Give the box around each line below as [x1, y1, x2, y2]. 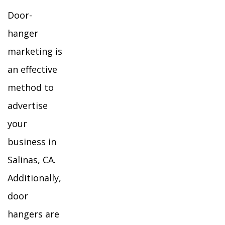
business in [8, 136, 56, 148]
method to [8, 81, 54, 93]
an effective [8, 63, 57, 75]
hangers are [8, 208, 59, 220]
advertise [8, 99, 48, 111]
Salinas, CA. [8, 154, 56, 166]
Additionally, [8, 172, 61, 184]
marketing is [8, 45, 62, 57]
